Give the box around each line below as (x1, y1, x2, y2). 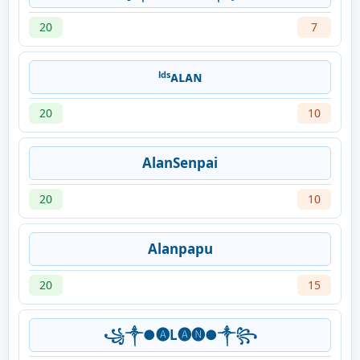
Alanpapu (147, 239, 213, 259)
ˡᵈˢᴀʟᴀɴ (157, 67, 202, 87)
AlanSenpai (142, 153, 218, 173)
